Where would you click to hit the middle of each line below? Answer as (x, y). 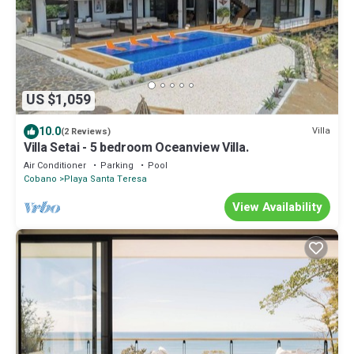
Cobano (40, 179)
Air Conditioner (55, 165)
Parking (117, 165)
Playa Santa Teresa (105, 179)
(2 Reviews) (86, 131)
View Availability (277, 207)
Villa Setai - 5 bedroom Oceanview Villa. (136, 147)
